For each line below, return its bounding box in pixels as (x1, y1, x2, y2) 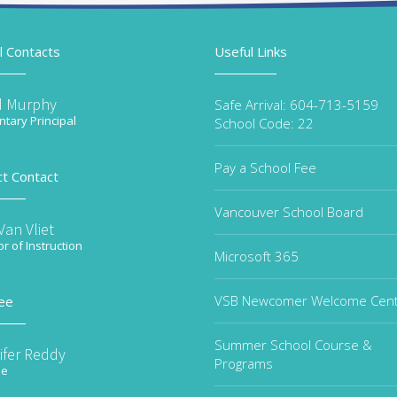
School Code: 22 (214, 114, 314, 132)
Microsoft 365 (214, 247, 299, 265)
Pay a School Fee (214, 159, 316, 176)
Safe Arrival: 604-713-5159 (214, 96, 378, 113)
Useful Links (214, 43, 287, 60)
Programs (214, 354, 273, 372)
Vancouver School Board (214, 203, 363, 221)
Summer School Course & (214, 336, 372, 354)
